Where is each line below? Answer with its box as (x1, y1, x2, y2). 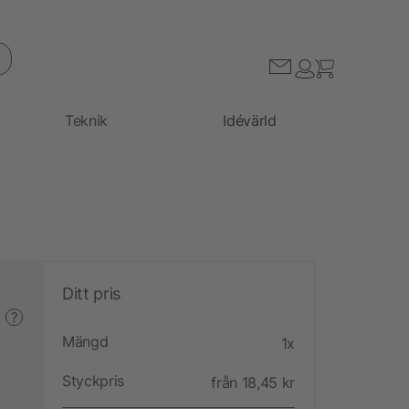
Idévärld (223, 110, 277, 130)
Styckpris (62, 371, 125, 390)
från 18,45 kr (211, 372, 295, 392)
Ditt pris (62, 283, 121, 303)
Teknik (65, 110, 109, 130)
